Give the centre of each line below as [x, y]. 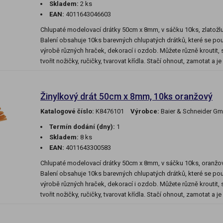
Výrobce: [145, 111]
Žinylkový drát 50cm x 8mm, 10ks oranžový [126, 97]
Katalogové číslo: [67, 111]
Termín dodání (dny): [82, 127]
